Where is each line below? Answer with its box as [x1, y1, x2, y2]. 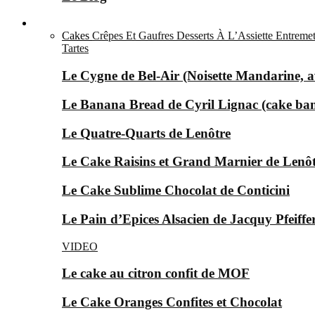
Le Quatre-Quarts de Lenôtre [62, 125, 231, 141]
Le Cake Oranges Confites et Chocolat [62, 294, 282, 309]
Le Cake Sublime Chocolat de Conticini [62, 183, 290, 198]
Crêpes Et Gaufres [92, 30, 174, 42]
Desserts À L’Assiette [176, 30, 273, 42]
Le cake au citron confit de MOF [62, 266, 250, 281]
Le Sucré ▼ [34, 17, 88, 30]
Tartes [62, 42, 89, 55]
